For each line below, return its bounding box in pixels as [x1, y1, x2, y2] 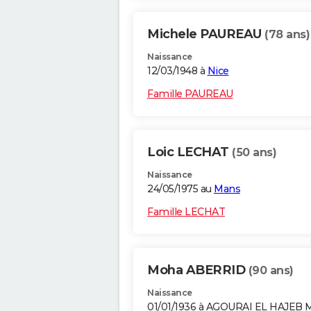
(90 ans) [248, 264, 294, 278]
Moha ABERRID [147, 262, 249, 278]
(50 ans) [232, 146, 276, 160]
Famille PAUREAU [147, 87, 233, 101]
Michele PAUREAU [147, 26, 264, 42]
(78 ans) [264, 28, 310, 42]
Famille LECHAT [147, 205, 225, 219]
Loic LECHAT [147, 144, 232, 160]
